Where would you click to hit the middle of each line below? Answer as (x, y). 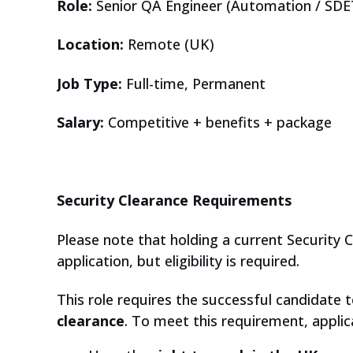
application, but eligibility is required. (178, 260)
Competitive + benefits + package (218, 123)
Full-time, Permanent (194, 83)
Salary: (80, 123)
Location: (90, 45)
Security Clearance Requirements (174, 201)
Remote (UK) (169, 45)
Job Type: (89, 83)
